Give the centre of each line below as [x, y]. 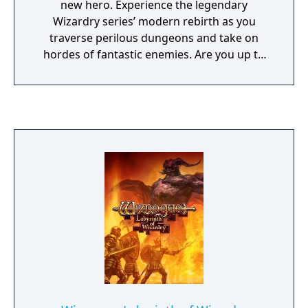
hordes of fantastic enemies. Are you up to [154, 54]
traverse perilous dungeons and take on [154, 38]
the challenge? [154, 71]
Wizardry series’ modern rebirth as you [154, 21]
